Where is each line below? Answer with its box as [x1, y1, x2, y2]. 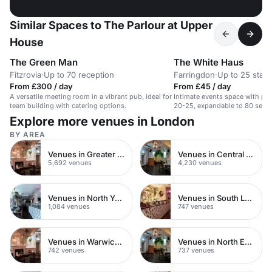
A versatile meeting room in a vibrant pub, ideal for [10, 92, 172, 101]
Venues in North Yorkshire [115, 192, 122, 203]
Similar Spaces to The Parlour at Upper [10, 19, 212, 32]
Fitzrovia [10, 70, 41, 80]
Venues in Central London [246, 149, 253, 159]
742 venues [48, 245, 84, 254]
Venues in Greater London [117, 149, 124, 159]
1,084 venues [48, 202, 90, 211]
